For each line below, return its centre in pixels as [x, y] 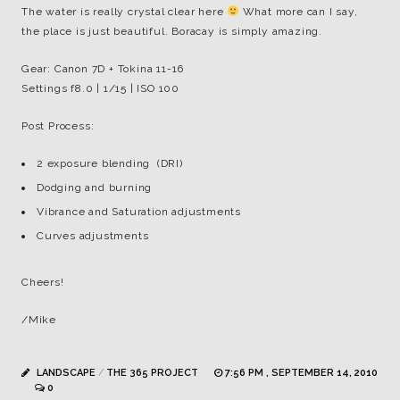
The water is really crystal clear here [125, 12]
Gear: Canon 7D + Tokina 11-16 [103, 69]
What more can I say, [298, 12]
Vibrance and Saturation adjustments [139, 212]
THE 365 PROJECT [152, 373]
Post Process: [58, 126]
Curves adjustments [93, 236]
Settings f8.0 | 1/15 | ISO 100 [100, 88]
